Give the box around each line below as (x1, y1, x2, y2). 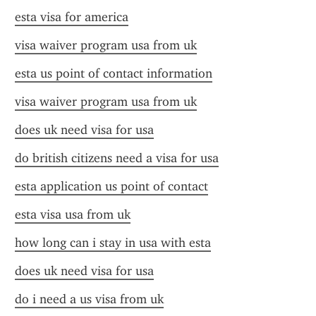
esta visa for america (15, 9, 128, 25)
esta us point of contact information (15, 66, 212, 81)
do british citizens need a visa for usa (15, 150, 219, 166)
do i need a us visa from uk (15, 291, 164, 307)
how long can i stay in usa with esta (15, 235, 211, 250)
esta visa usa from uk (15, 207, 130, 222)
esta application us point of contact (15, 178, 208, 194)
